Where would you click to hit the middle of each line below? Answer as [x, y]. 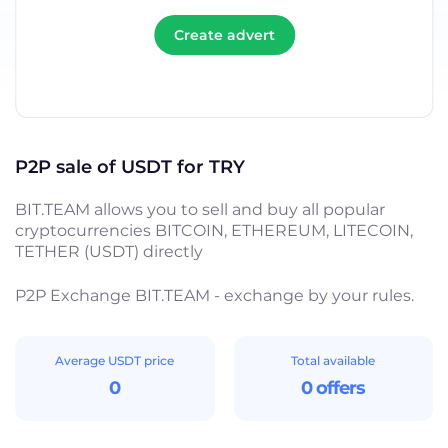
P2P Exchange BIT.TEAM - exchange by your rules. [215, 295]
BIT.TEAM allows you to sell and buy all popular [200, 209]
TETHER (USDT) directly [109, 251]
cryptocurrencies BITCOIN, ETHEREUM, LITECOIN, [214, 230]
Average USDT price [115, 360]
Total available [333, 360]
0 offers [333, 387]
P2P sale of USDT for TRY [130, 167]
